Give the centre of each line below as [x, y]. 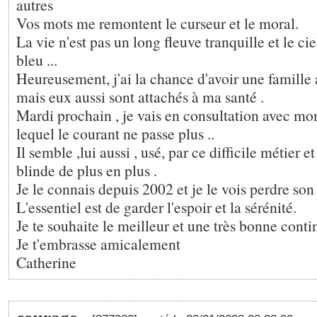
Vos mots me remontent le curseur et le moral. [157, 23]
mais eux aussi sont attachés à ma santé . [140, 97]
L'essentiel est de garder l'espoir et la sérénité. [156, 207]
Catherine [46, 262]
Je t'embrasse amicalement [98, 244]
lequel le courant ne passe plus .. [115, 133]
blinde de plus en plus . [87, 170]
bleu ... [37, 60]
